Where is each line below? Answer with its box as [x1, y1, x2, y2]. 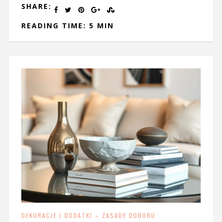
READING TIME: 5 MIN [21, 20, 114, 30]
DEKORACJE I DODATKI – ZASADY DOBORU [21, 211, 156, 220]
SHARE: [21, 1, 52, 11]
